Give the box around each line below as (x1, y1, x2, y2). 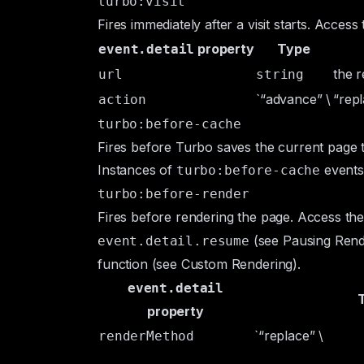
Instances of (97, 162, 176, 178)
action (98, 92, 147, 107)
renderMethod (98, 328, 195, 344)
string (256, 67, 305, 82)
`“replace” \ (254, 327, 324, 344)
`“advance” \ (256, 91, 331, 107)
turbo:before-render (97, 186, 249, 201)
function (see (97, 256, 181, 272)
